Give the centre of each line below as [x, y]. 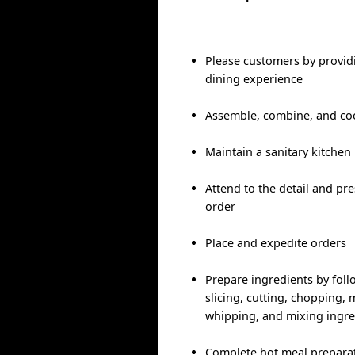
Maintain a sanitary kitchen [279, 152]
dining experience [254, 79]
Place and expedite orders [276, 243]
